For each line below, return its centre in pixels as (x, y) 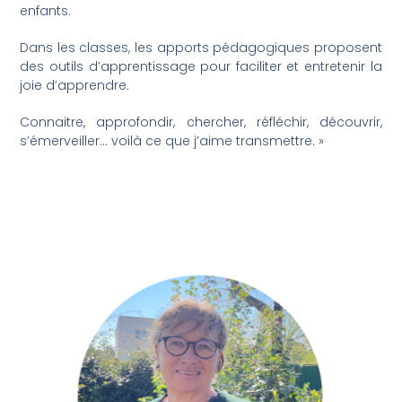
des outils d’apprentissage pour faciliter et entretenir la (201, 67)
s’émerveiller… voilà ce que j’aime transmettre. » (172, 141)
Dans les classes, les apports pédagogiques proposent (201, 48)
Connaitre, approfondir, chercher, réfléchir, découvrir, (201, 122)
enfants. (46, 11)
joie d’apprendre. (75, 86)
